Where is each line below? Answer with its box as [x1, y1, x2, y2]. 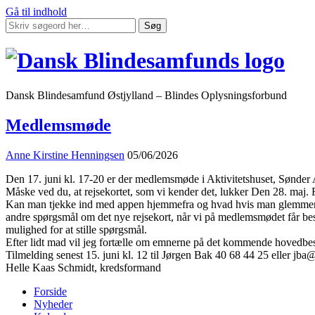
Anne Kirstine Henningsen [6, 148, 124, 161]
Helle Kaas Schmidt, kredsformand [6, 261, 161, 274]
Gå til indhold [6, 6, 67, 18]
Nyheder [34, 297, 72, 310]
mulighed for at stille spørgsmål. [6, 223, 147, 236]
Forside [34, 285, 67, 297]
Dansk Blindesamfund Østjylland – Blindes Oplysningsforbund [6, 89, 287, 101]
